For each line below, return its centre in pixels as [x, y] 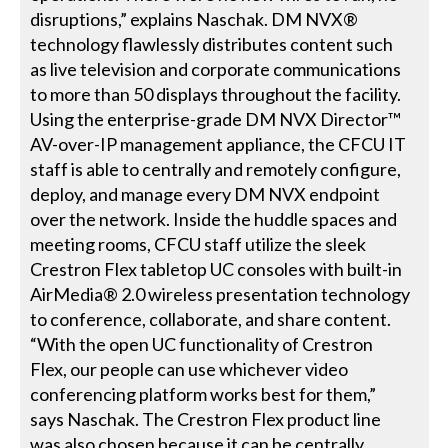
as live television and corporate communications [216, 68]
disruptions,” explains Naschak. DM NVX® [194, 18]
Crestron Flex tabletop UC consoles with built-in [216, 268]
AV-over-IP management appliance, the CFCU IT [218, 143]
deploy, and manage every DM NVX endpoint [205, 193]
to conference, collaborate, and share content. [211, 318]
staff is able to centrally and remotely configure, [216, 168]
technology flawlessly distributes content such [212, 43]
